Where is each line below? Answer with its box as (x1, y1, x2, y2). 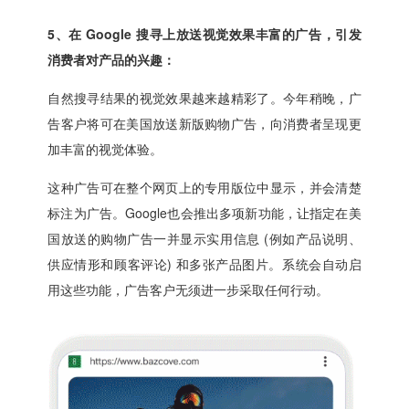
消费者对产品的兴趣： (47, 50, 176, 69)
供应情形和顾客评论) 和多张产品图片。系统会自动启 (47, 255, 362, 274)
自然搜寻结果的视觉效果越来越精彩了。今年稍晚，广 (47, 89, 362, 108)
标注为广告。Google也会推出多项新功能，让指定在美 (47, 204, 362, 223)
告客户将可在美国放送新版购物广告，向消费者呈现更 (47, 114, 362, 133)
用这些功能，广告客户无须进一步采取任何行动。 (47, 280, 330, 299)
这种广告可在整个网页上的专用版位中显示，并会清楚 (47, 178, 362, 197)
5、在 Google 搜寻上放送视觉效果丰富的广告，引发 (47, 25, 362, 44)
